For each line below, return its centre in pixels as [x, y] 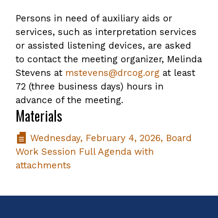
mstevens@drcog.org [112, 73]
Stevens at [40, 73]
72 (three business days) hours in [90, 86]
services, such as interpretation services [106, 32]
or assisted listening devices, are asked [103, 45]
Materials [39, 116]
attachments [43, 165]
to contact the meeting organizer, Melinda [109, 59]
